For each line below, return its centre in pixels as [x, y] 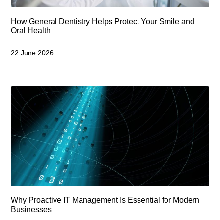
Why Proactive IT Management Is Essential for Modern [105, 200]
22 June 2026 [32, 53]
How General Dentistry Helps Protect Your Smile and [103, 22]
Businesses [31, 209]
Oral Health [31, 31]
